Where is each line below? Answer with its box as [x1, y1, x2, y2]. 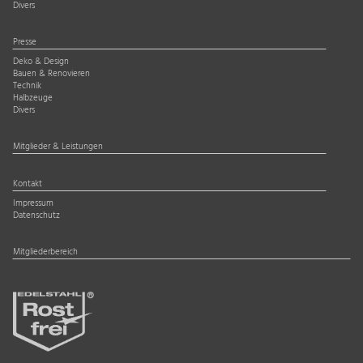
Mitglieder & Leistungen [13, 139, 103, 154]
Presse [13, 35, 36, 49]
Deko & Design [13, 54, 69, 69]
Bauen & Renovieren [13, 66, 90, 81]
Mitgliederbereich [13, 245, 78, 259]
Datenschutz [13, 208, 60, 223]
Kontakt [13, 177, 42, 191]
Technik [13, 79, 41, 93]
